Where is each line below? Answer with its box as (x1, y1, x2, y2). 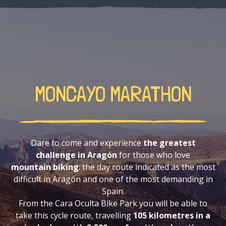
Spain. (101, 185, 125, 197)
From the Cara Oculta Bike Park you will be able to (19, 197, 207, 209)
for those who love (117, 149, 190, 160)
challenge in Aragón (36, 149, 117, 160)
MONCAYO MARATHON (34, 80, 192, 106)
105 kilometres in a (131, 209, 210, 221)
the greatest (143, 137, 196, 148)
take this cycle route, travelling (16, 209, 131, 221)
